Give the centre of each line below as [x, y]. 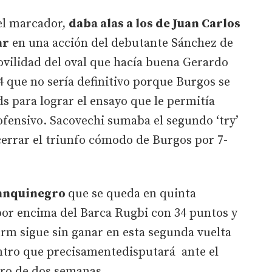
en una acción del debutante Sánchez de [121, 43]
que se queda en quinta [132, 194]
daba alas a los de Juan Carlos [155, 24]
